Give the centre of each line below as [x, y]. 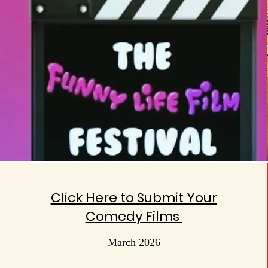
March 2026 [134, 242]
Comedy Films [134, 216]
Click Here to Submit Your [134, 198]
